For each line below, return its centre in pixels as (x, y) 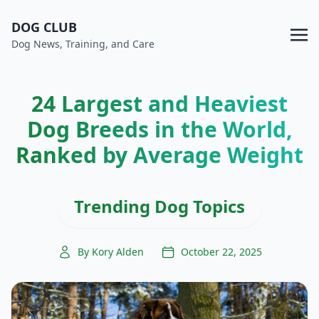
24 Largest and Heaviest (159, 104)
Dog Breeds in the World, (159, 129)
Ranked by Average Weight (159, 155)
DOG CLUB (44, 27)
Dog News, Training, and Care (83, 44)
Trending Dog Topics (159, 206)
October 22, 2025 (221, 252)
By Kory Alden (110, 252)
